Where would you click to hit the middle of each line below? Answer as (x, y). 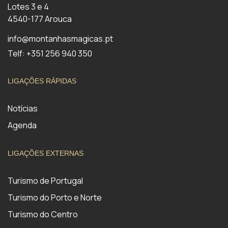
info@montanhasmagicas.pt (60, 39)
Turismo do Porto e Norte (55, 197)
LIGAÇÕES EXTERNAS (46, 153)
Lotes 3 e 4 (28, 7)
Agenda (22, 125)
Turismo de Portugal (45, 181)
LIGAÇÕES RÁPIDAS (42, 81)
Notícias (23, 108)
